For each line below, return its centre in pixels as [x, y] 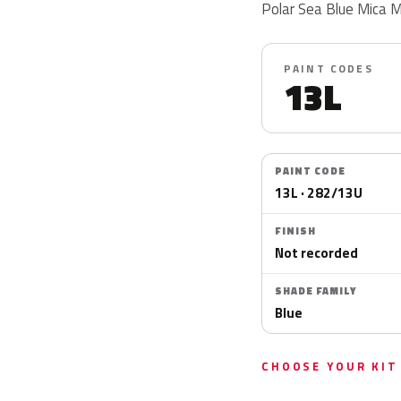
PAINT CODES [328, 68]
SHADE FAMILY [316, 291]
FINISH [295, 231]
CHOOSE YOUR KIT [330, 366]
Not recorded [316, 252]
